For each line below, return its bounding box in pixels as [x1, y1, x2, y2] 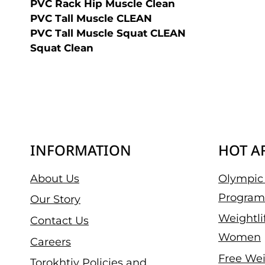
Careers [30, 235, 71, 248]
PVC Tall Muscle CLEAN [30, 12, 152, 24]
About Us [30, 172, 79, 185]
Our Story [30, 193, 80, 206]
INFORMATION [30, 140, 131, 160]
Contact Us [30, 214, 89, 227]
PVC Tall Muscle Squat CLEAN [30, 27, 186, 39]
